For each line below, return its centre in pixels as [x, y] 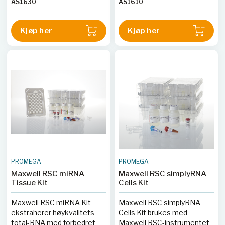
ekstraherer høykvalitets [53, 213]
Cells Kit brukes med [153, 213]
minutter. [134, 6]
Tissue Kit [29, 183]
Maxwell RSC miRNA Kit [51, 203]
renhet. [23, 6]
